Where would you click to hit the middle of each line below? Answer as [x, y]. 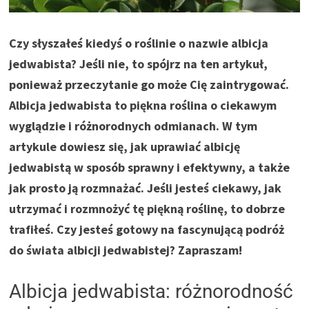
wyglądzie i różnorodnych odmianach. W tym [133, 126]
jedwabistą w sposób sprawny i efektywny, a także [150, 167]
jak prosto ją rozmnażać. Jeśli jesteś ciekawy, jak [146, 188]
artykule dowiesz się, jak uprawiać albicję [125, 146]
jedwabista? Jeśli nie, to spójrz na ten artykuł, [139, 63]
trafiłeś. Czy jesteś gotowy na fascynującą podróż [147, 229]
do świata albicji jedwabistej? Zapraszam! [126, 250]
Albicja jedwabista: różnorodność [151, 291]
